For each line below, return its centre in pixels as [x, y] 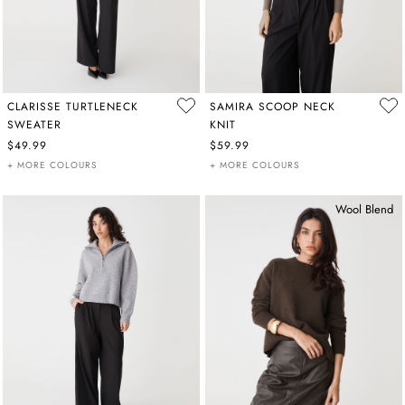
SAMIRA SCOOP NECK [273, 107]
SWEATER [34, 125]
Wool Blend [364, 210]
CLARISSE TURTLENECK [73, 107]
